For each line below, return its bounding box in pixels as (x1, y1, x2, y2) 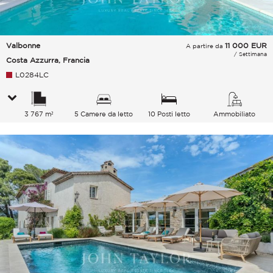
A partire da (186, 42, 225, 50)
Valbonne (6, 41, 40, 50)
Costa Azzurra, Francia (6, 56, 90, 65)
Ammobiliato (213, 110, 255, 118)
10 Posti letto (147, 110, 190, 118)
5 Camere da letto (74, 110, 133, 118)
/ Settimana (234, 51, 267, 58)
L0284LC (15, 71, 49, 79)
